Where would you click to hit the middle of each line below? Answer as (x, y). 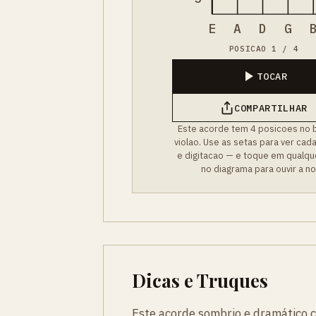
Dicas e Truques (200, 280)
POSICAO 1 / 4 (264, 49)
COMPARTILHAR (271, 108)
